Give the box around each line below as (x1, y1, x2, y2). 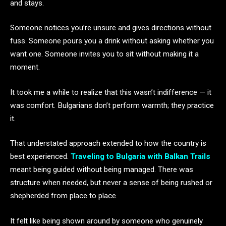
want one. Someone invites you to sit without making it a (10, 49, 199, 59)
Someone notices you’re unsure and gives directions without (10, 23, 211, 33)
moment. (10, 63, 40, 72)
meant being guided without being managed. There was (10, 165, 193, 175)
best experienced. (10, 152, 71, 161)
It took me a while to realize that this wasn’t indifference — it (10, 87, 211, 97)
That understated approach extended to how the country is (10, 139, 206, 148)
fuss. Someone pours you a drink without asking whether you (10, 36, 214, 46)
